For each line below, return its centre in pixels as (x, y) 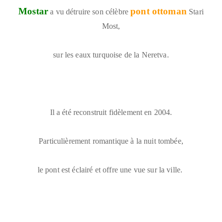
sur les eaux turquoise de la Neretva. (111, 55)
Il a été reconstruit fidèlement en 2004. (111, 112)
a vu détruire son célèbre (89, 12)
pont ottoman (159, 11)
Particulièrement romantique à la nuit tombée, (111, 141)
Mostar (33, 11)
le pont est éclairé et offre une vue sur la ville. (111, 170)
